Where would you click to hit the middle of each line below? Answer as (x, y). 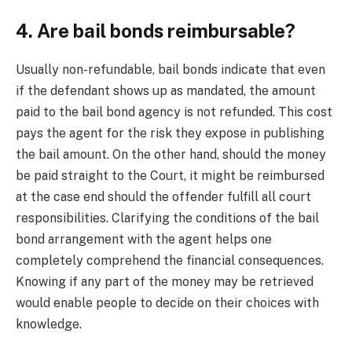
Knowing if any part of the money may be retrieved (165, 281)
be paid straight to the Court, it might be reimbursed (170, 175)
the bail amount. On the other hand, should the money (171, 154)
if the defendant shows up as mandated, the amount (166, 90)
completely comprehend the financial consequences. (170, 260)
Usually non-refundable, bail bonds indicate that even (170, 69)
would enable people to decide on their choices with (167, 302)
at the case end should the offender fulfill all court (163, 196)
